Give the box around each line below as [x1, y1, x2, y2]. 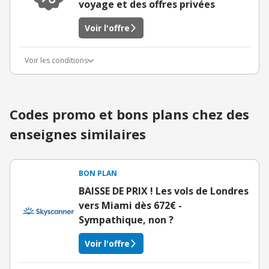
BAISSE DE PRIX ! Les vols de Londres [79, 184, 249, 198]
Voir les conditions [25, 55, 88, 65]
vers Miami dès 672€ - [79, 199, 182, 212]
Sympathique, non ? [79, 213, 174, 226]
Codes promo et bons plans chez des [10, 105, 249, 123]
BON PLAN [79, 168, 117, 178]
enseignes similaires [10, 125, 146, 143]
